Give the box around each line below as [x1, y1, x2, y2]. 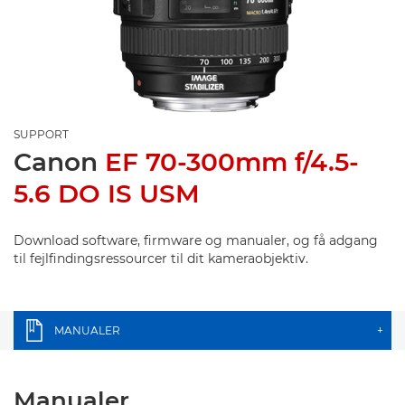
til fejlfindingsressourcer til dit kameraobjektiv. [14, 250, 308, 267]
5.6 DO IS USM [14, 178, 200, 209]
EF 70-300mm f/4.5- [105, 146, 359, 177]
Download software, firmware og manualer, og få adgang [14, 232, 378, 249]
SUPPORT [14, 127, 69, 141]
